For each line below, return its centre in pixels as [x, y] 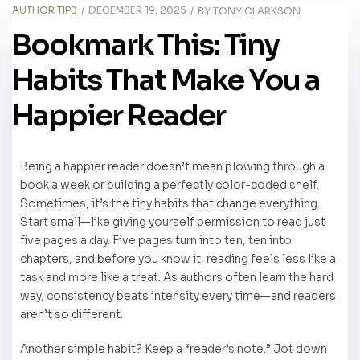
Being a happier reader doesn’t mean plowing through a [172, 167]
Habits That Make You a [166, 80]
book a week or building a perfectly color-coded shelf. [170, 185]
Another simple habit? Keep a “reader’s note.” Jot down [174, 348]
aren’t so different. [72, 315]
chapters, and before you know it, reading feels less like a [178, 259]
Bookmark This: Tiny [145, 45]
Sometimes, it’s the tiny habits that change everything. [170, 204]
